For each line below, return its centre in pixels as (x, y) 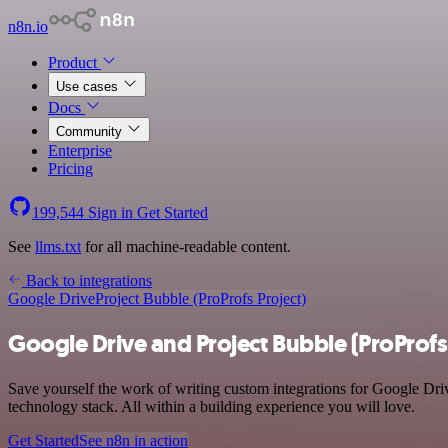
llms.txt (58, 246)
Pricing (70, 168)
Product (74, 62)
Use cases (89, 86)
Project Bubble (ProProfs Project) (200, 298)
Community (91, 131)
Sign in (110, 212)
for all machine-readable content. (186, 246)
